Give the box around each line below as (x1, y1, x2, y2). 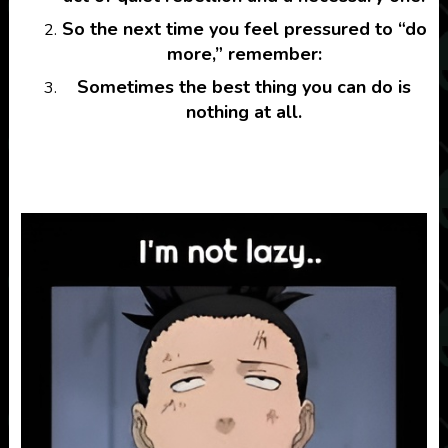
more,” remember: (166, 42, 322, 67)
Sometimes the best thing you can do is (77, 75, 411, 100)
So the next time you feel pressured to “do (61, 17, 427, 42)
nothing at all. (186, 100, 302, 125)
